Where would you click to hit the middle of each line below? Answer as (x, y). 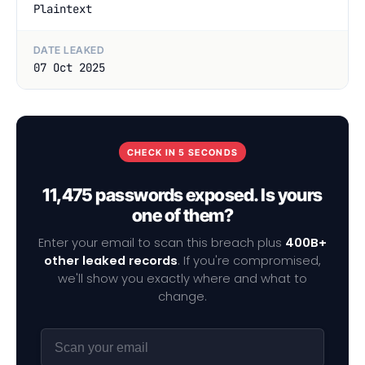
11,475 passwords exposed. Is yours (182, 194)
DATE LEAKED (69, 51)
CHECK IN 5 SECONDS (182, 152)
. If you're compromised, (249, 261)
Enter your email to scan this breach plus (162, 243)
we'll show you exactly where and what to (182, 279)
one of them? (182, 215)
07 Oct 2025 (69, 68)
